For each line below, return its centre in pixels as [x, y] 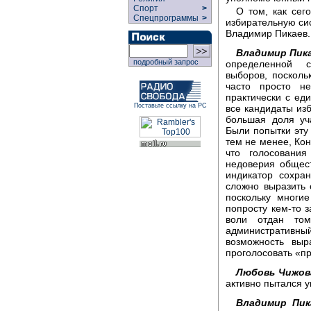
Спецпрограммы [165, 18]
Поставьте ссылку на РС [170, 106]
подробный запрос [164, 62]
